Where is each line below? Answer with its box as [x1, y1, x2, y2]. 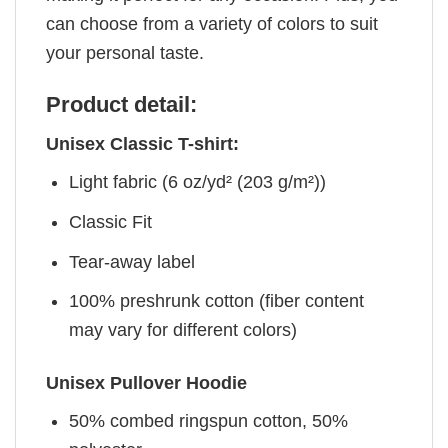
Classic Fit [69, 211, 153, 232]
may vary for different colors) [69, 320, 298, 341]
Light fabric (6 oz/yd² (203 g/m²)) [69, 171, 327, 192]
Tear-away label [69, 251, 196, 272]
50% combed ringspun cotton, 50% [69, 410, 349, 431]
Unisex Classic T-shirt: [46, 133, 239, 154]
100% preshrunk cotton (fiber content [69, 291, 365, 312]
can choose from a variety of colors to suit [46, 13, 378, 34]
